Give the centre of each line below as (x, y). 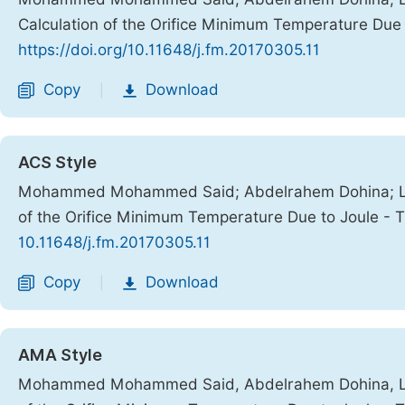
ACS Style (57, 162)
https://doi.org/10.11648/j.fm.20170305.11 (169, 50)
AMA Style (60, 355)
